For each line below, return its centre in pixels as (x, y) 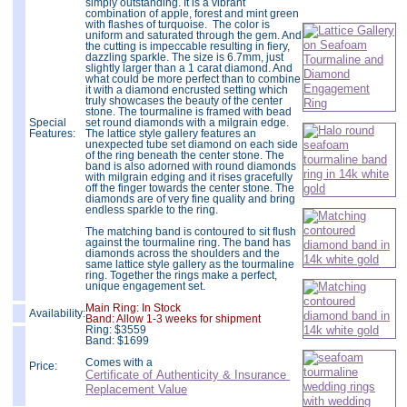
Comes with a (119, 362)
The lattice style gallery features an (171, 133)
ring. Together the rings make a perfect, (181, 275)
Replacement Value (136, 389)
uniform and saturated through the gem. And (194, 35)
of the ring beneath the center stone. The (185, 155)
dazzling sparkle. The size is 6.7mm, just (184, 57)
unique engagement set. (145, 286)
